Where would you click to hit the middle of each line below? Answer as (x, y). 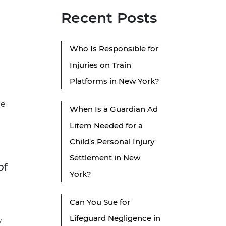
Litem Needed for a (106, 126)
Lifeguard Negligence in (115, 218)
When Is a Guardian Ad (114, 109)
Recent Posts (109, 18)
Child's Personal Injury (112, 142)
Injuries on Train (100, 65)
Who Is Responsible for (114, 49)
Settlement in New (105, 158)
